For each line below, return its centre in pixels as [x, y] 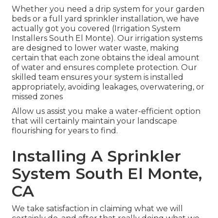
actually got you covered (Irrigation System [96, 29]
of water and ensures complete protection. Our [104, 68]
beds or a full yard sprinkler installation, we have [105, 19]
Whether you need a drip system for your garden [108, 9]
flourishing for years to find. [65, 131]
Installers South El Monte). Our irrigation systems [107, 38]
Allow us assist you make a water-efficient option [106, 111]
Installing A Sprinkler [96, 156]
